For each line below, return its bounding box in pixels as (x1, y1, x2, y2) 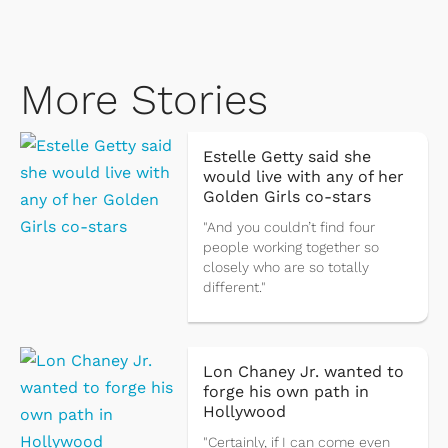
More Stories (20, 75, 268, 125)
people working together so (202, 239, 379, 256)
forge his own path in (202, 382, 369, 402)
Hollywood (202, 402, 286, 422)
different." (202, 279, 266, 296)
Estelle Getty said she (202, 147, 371, 167)
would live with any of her (202, 167, 404, 187)
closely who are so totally (202, 259, 369, 276)
